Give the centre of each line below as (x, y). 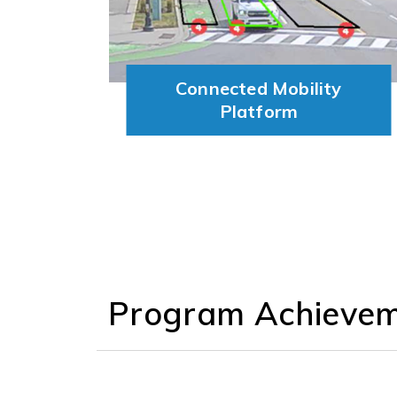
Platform (259, 111)
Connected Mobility (259, 88)
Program (177, 313)
